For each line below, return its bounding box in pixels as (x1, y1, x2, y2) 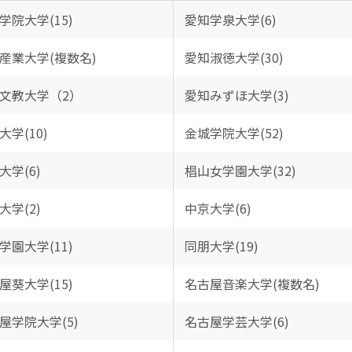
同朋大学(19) (184, 236, 258, 255)
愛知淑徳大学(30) (184, 48, 284, 67)
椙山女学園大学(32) (184, 161, 296, 180)
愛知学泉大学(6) (184, 10, 277, 29)
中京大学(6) (184, 199, 251, 218)
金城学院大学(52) (184, 123, 284, 142)
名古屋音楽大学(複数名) (184, 274, 320, 293)
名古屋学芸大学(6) (184, 312, 289, 331)
